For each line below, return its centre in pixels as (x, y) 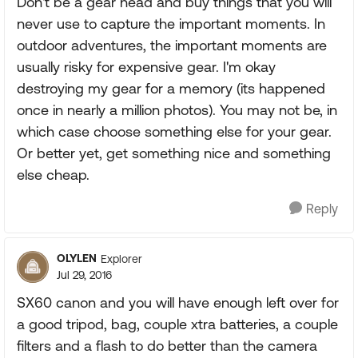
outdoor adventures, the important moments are (172, 45)
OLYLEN (77, 258)
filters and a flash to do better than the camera (167, 346)
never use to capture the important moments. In (171, 24)
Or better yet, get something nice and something (174, 153)
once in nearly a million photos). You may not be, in (177, 110)
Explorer (121, 259)
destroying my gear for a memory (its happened (171, 88)
